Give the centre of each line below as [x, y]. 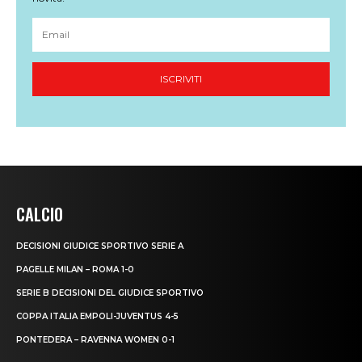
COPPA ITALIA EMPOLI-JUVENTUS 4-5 [97, 317]
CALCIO [40, 215]
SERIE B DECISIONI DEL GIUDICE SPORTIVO [110, 293]
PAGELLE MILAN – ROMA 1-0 [75, 270]
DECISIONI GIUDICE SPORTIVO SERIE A [100, 246]
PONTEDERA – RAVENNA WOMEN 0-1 [95, 340]
